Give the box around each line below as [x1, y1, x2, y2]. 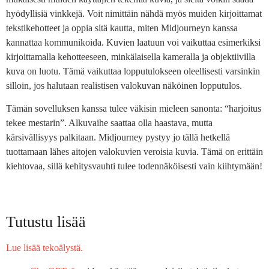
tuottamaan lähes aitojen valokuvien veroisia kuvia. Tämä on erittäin [6, 147, 263, 157]
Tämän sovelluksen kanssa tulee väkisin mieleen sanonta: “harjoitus [6, 103, 261, 114]
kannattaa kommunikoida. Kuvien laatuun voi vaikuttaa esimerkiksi [6, 37, 261, 47]
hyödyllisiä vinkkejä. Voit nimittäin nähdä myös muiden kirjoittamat [6, 8, 262, 19]
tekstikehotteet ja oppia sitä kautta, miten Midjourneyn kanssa [6, 22, 238, 33]
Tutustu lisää [6, 213, 86, 231]
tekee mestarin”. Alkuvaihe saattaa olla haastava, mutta [6, 118, 213, 128]
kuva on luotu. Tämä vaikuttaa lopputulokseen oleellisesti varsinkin [6, 65, 260, 76]
